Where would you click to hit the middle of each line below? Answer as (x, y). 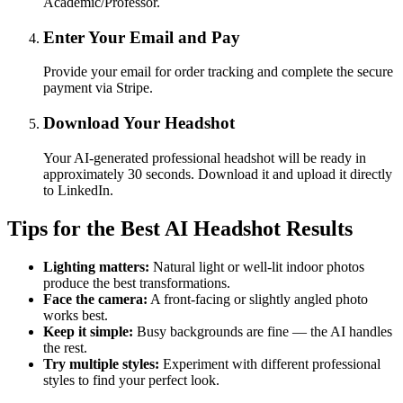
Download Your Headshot (139, 123)
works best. (76, 315)
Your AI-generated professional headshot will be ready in (205, 157)
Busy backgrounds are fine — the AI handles (263, 331)
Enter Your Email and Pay (142, 37)
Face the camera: (95, 299)
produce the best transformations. (137, 282)
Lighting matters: (96, 266)
